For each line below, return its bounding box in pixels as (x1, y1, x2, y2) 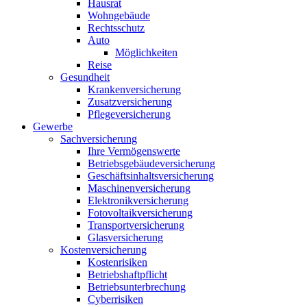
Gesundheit (60, 71, 110, 83)
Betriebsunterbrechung (88, 281, 186, 293)
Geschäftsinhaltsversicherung (88, 170, 214, 182)
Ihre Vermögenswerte (88, 145, 180, 157)
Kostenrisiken (88, 256, 147, 268)
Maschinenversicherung (88, 182, 191, 194)
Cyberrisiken (88, 293, 143, 305)
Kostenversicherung (60, 244, 147, 256)
